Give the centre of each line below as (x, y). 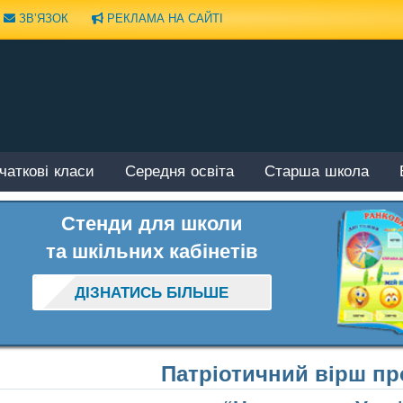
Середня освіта (179, 173)
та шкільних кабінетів (152, 251)
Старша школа (317, 173)
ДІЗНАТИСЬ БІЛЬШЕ (152, 293)
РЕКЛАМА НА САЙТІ (163, 18)
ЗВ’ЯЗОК (42, 18)
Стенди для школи (152, 223)
